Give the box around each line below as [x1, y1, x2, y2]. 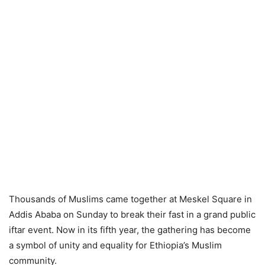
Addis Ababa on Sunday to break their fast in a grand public [9, 209, 256, 220]
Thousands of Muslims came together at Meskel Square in [9, 193, 252, 205]
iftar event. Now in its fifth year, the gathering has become [9, 224, 251, 235]
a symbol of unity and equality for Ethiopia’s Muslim [9, 240, 222, 251]
